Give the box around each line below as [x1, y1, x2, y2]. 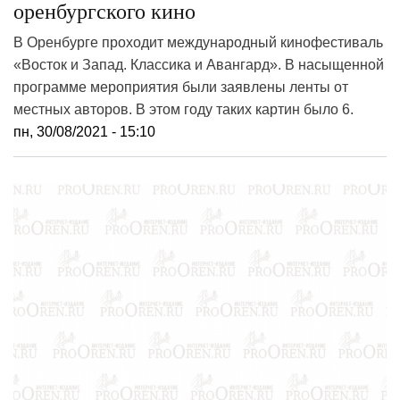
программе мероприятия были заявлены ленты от [13, 79, 348, 95]
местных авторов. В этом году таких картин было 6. [13, 101, 354, 117]
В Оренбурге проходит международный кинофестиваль [13, 34, 383, 50]
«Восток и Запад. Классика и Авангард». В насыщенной [13, 56, 384, 72]
